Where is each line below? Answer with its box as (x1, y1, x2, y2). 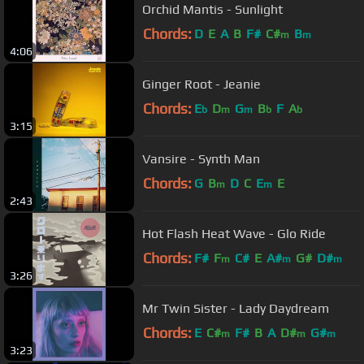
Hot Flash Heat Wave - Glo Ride (142, 226, 326, 242)
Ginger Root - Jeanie (142, 76, 261, 93)
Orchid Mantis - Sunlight (142, 2, 283, 18)
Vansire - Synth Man (142, 151, 260, 167)
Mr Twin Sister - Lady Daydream (142, 301, 329, 317)
